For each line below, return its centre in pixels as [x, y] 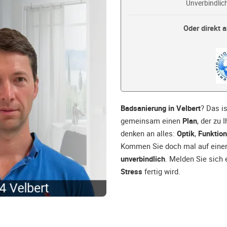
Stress [131, 172]
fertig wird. [161, 172]
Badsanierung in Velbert [161, 108]
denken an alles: [149, 134]
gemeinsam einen [152, 121]
